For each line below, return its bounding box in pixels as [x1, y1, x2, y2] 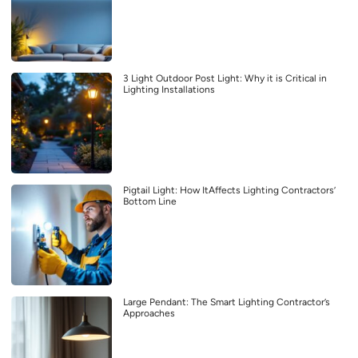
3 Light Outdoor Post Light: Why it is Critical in [123, 72, 327, 84]
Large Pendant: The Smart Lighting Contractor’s [123, 296, 330, 308]
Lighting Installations [123, 83, 215, 95]
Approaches [123, 307, 175, 319]
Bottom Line [123, 195, 177, 207]
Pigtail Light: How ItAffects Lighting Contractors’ [123, 184, 336, 196]
